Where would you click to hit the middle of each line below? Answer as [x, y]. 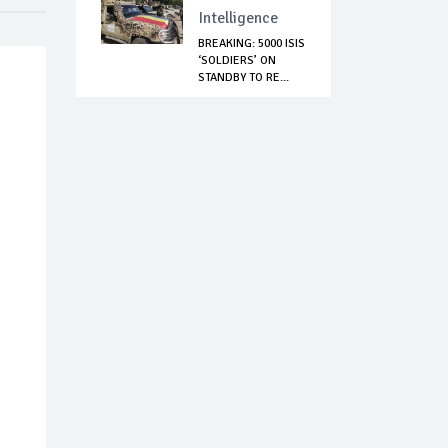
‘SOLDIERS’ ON [237, 61]
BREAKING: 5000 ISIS [251, 44]
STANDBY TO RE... [243, 78]
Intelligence [238, 18]
